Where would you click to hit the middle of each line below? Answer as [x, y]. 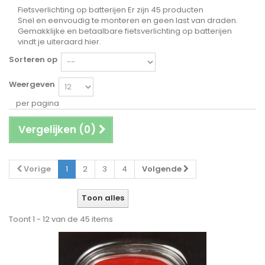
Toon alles [103, 198]
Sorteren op [33, 59]
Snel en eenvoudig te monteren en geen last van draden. [128, 20]
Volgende [162, 169]
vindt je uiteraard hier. [59, 42]
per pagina [38, 103]
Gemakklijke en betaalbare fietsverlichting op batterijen [125, 31]
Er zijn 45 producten [166, 10]
